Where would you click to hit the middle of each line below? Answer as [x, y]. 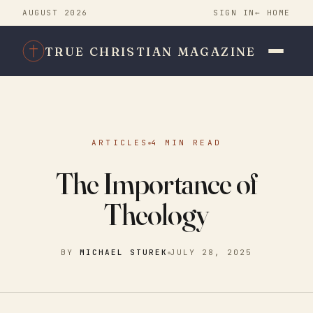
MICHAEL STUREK [124, 252]
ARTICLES [120, 143]
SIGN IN [234, 12]
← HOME [272, 12]
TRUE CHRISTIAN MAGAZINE [151, 51]
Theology [156, 214]
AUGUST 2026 [55, 12]
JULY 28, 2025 [211, 252]
